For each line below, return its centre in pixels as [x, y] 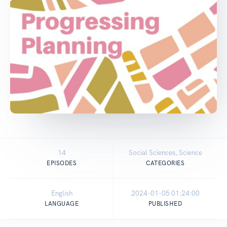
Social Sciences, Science [165, 153]
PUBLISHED [165, 204]
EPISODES [62, 163]
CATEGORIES [165, 163]
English [62, 193]
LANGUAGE [62, 204]
